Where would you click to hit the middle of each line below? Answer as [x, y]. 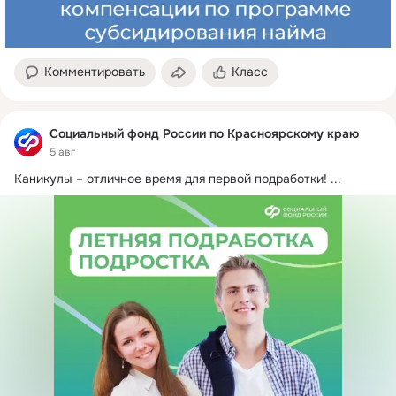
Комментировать [95, 72]
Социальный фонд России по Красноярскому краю [204, 134]
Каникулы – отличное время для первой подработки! [171, 178]
